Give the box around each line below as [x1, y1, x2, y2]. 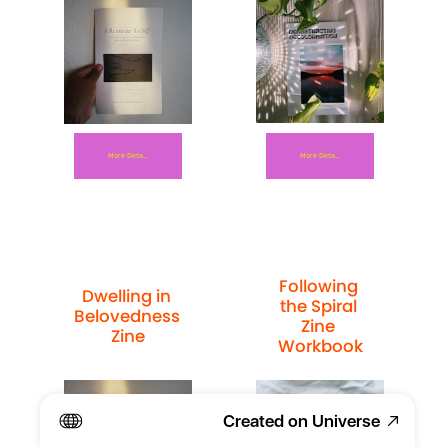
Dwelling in [81, 283, 171, 308]
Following [278, 273, 358, 298]
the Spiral [279, 293, 357, 318]
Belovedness [73, 303, 180, 328]
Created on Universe [223, 411, 380, 431]
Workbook [277, 333, 363, 358]
